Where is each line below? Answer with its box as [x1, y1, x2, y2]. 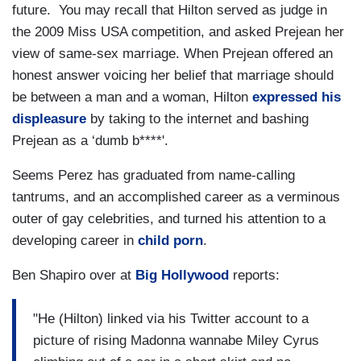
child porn [138, 233, 203, 249]
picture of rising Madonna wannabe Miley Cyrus [33, 332, 319, 348]
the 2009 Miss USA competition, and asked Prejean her [12, 24, 344, 40]
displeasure [12, 111, 86, 127]
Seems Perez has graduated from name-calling [12, 168, 295, 184]
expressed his [252, 89, 341, 106]
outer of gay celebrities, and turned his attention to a [12, 211, 326, 227]
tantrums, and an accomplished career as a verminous [12, 189, 340, 205]
